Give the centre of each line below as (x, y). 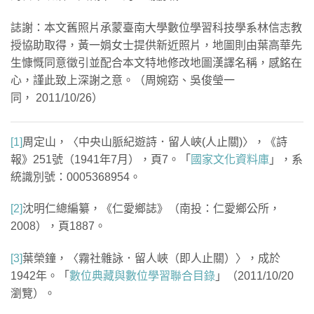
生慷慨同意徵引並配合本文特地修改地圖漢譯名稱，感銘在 (156, 62)
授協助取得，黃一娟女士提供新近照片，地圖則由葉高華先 (156, 45)
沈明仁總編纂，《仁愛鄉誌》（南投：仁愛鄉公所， (151, 209)
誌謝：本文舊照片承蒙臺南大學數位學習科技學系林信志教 (156, 27)
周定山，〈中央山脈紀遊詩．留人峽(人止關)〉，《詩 (155, 142)
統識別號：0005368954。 (76, 177)
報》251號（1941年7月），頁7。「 (101, 159)
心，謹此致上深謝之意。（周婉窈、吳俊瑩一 (123, 80)
